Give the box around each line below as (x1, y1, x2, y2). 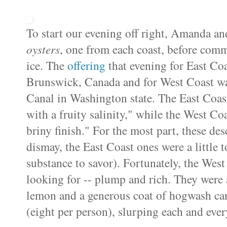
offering (67, 57, 105, 74)
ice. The (26, 57, 67, 74)
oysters (26, 41, 60, 57)
